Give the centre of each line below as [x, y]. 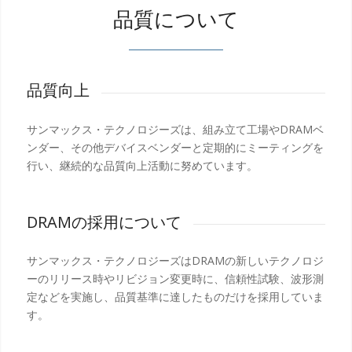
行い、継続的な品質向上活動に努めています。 [142, 165]
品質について [176, 20]
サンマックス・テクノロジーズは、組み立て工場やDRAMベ [175, 129]
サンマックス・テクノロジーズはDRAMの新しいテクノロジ [175, 261]
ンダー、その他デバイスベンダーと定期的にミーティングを [175, 147]
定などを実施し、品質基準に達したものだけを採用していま [175, 297]
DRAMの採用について [104, 222]
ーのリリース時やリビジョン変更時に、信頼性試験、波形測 [175, 279]
